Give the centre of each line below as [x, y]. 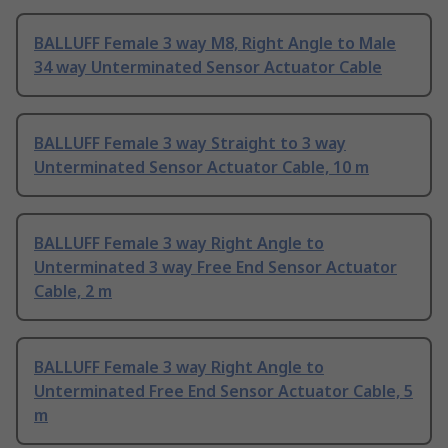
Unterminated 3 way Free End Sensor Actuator [215, 267]
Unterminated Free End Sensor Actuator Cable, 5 [223, 391]
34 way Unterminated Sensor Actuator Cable [208, 67]
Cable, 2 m [73, 291]
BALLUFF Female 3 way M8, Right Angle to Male [215, 43]
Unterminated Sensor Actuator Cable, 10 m [201, 167]
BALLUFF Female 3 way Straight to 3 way [190, 143]
